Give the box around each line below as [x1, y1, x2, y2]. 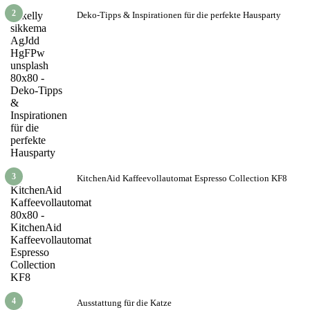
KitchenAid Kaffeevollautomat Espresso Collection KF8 [77, 172, 287, 183]
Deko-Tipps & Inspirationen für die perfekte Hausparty [77, 9, 281, 20]
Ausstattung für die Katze [77, 297, 172, 308]
